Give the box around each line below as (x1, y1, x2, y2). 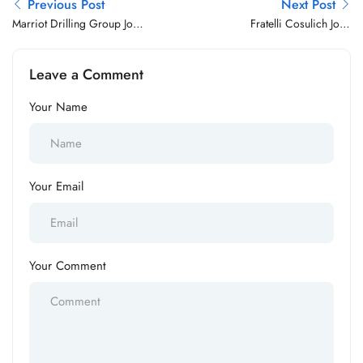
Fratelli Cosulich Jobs (250, 15, 351, 32)
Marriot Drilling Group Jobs (12, 15, 144, 32)
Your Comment (29, 257, 106, 275)
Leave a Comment (29, 64, 143, 85)
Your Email (29, 177, 83, 195)
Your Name (29, 98, 88, 116)
